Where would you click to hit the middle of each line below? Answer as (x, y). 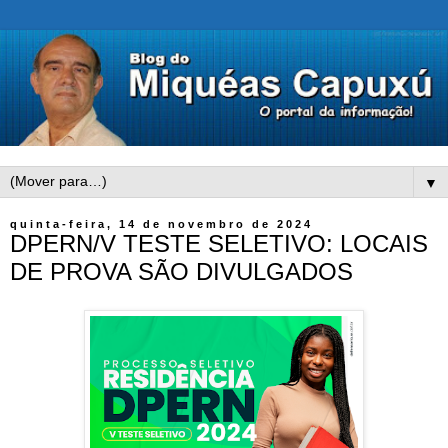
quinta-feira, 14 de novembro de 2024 (161, 224)
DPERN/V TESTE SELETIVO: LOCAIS (219, 244)
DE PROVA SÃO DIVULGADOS (181, 272)
